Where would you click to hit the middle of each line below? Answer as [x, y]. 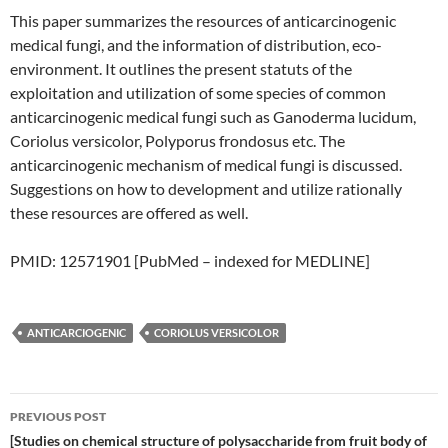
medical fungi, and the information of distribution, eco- [196, 44]
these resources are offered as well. [129, 212]
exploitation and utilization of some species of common [198, 92]
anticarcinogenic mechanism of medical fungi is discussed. [206, 164]
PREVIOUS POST [58, 416]
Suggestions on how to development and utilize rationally [206, 188]
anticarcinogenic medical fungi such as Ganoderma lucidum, [213, 116]
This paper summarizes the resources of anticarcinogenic [203, 20]
